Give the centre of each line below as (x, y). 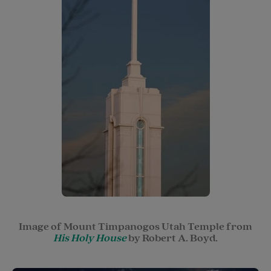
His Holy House (90, 238)
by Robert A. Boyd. (172, 238)
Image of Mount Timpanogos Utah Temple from (135, 226)
